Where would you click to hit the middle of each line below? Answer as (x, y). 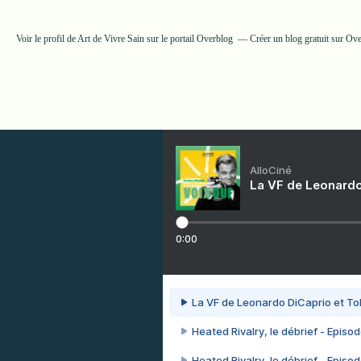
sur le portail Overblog (188, 39)
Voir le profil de (46, 39)
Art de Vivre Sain (110, 39)
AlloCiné (271, 170)
